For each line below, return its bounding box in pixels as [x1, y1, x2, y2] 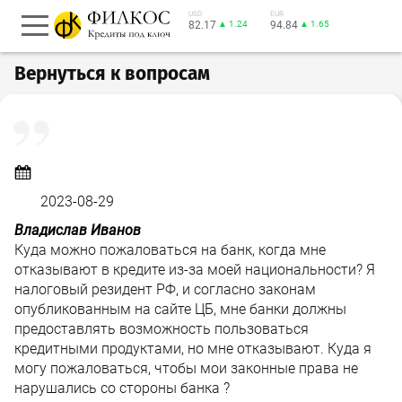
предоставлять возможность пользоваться [14, 320, 309, 337]
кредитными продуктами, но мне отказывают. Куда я [14, 340, 371, 357]
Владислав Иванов [14, 222, 141, 239]
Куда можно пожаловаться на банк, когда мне [14, 241, 326, 258]
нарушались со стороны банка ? [14, 380, 230, 397]
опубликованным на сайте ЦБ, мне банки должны [14, 301, 346, 318]
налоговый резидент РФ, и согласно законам [14, 281, 316, 298]
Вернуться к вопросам [14, 63, 210, 85]
